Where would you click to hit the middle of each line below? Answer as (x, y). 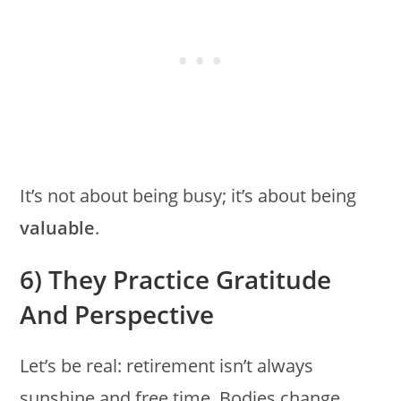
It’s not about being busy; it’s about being (188, 195)
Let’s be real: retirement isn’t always (167, 365)
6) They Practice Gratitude (176, 279)
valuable (58, 227)
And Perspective (117, 314)
